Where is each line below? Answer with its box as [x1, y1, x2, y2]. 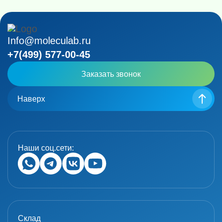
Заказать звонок [81, 69, 141, 78]
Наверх [17, 94, 45, 103]
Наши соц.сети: [18, 144, 74, 152]
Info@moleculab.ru [7, 35, 91, 46]
